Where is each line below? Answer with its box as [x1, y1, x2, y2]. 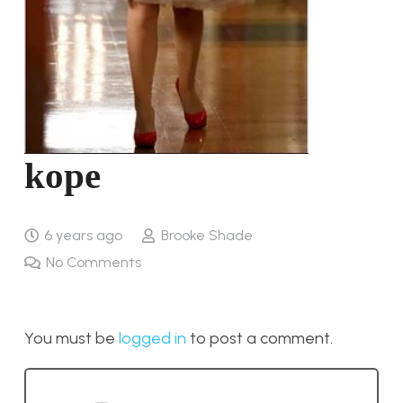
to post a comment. [186, 328, 333, 348]
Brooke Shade [160, 227, 253, 244]
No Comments [46, 254, 142, 271]
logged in [119, 328, 186, 348]
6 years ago [44, 227, 123, 244]
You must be [24, 328, 119, 348]
